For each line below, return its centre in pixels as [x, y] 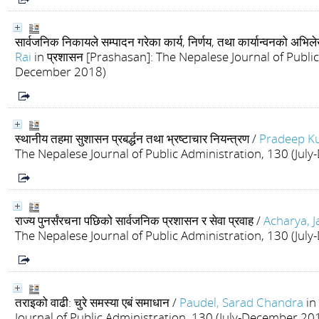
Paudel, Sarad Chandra [241, 302]
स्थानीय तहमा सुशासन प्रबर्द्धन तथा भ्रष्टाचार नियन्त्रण [132, 138]
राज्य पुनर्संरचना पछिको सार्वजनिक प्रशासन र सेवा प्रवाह [134, 220]
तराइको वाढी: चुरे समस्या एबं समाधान [92, 302]
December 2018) [61, 72]
